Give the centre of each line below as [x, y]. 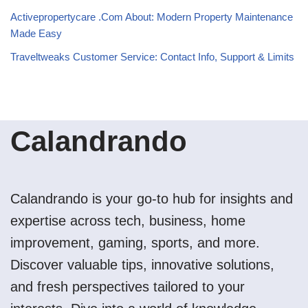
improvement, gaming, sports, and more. [135, 243]
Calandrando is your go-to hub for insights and [152, 199]
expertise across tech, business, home [128, 221]
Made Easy [36, 33]
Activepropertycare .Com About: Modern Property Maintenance [152, 16]
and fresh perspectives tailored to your [128, 287]
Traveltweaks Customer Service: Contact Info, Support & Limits [152, 56]
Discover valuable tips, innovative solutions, [142, 265]
